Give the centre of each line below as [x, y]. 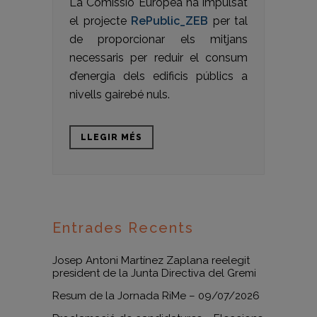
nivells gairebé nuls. [120, 94]
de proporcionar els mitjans [158, 39]
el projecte [100, 21]
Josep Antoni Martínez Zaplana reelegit [151, 260]
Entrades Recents [123, 228]
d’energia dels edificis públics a [158, 76]
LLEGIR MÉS [111, 137]
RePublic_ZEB [169, 21]
